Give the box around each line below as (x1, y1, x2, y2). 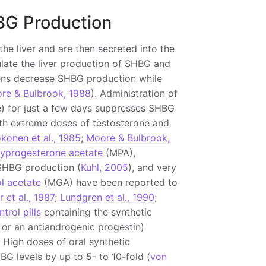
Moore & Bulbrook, (85, 132, 170, 144)
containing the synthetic (40, 206, 152, 218)
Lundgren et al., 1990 (59, 191, 154, 203)
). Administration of (90, 87, 178, 99)
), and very (128, 161, 176, 173)
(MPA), (102, 147, 135, 159)
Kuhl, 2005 (80, 161, 128, 173)
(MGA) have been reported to (40, 176, 178, 188)
